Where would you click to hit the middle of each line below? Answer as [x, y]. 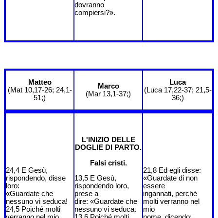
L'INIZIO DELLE [108, 140]
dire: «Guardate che [106, 201]
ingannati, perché [170, 193]
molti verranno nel [171, 201]
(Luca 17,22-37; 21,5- [178, 90]
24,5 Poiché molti [33, 209]
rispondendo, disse [36, 178]
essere [154, 186]
